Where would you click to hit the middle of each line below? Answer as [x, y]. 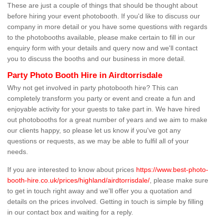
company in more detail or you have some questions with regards [107, 27]
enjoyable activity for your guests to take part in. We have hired [104, 109]
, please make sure [179, 180]
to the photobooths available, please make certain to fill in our [101, 38]
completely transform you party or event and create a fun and [101, 99]
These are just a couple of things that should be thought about [102, 6]
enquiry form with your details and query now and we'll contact [102, 48]
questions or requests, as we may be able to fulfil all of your [98, 141]
